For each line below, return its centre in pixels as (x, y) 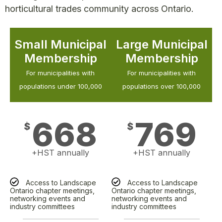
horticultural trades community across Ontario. (99, 9)
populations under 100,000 (60, 86)
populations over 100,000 (162, 86)
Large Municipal (162, 44)
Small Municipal (61, 44)
